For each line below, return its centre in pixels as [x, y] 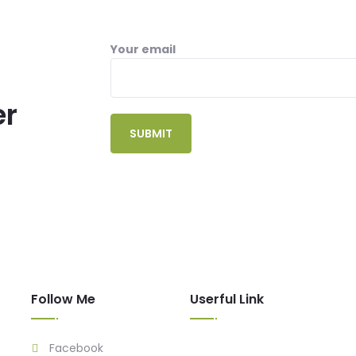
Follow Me [63, 299]
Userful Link [227, 299]
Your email [143, 49]
